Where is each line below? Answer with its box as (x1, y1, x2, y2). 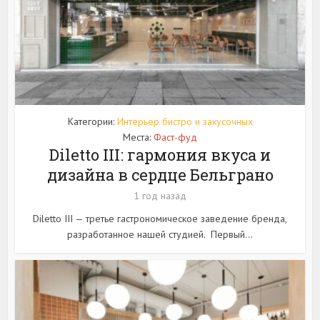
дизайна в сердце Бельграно (46, 164, 274, 186)
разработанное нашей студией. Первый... (67, 228, 253, 241)
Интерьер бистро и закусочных (116, 115, 253, 129)
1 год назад (134, 189, 186, 203)
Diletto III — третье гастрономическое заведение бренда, (33, 212, 287, 226)
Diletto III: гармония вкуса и (49, 144, 271, 166)
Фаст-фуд (154, 131, 197, 144)
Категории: (67, 115, 117, 129)
